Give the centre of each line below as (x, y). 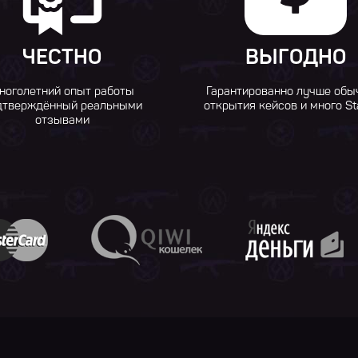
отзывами (62, 120)
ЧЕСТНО (62, 57)
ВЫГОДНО (296, 57)
